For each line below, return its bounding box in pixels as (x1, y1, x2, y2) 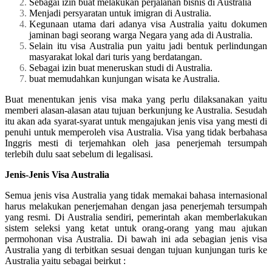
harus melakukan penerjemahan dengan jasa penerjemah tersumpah (5, 200, 267, 211)
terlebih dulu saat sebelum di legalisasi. (5, 148, 153, 159)
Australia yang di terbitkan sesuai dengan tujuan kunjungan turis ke (5, 244, 267, 255)
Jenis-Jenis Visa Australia (5, 169, 109, 180)
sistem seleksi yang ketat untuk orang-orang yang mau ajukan (5, 222, 267, 233)
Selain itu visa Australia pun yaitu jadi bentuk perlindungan (29, 40, 267, 51)
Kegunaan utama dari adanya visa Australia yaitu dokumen (29, 18, 267, 29)
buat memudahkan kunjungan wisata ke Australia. (29, 73, 220, 84)
